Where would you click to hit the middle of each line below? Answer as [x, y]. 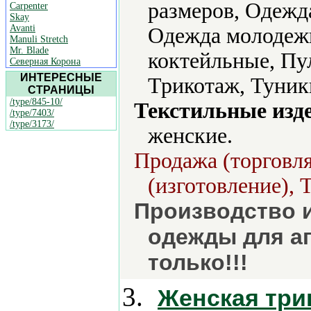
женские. [190, 136]
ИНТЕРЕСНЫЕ [61, 77]
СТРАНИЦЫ [61, 90]
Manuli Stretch [39, 39]
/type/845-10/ [36, 102]
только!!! [198, 262]
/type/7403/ [32, 113]
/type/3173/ [32, 124]
